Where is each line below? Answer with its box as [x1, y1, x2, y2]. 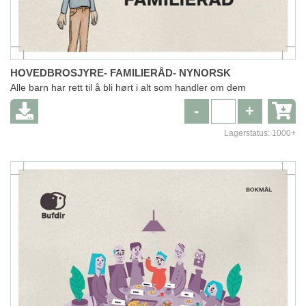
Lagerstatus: [223, 128, 272, 139]
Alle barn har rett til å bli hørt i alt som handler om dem [10, 82, 247, 94]
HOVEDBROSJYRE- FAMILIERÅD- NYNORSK [10, 67, 232, 79]
